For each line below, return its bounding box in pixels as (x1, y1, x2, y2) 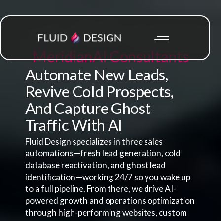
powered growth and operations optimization (25, 195, 195, 206)
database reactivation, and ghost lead (25, 160, 166, 171)
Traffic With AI (25, 115, 122, 135)
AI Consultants (92, 47, 189, 66)
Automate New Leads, (25, 65, 168, 84)
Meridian (32, 47, 92, 66)
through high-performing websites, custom (25, 207, 187, 218)
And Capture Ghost (25, 99, 151, 118)
